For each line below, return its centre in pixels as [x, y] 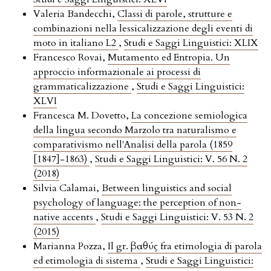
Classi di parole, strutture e [175, 14]
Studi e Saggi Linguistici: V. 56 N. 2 [171, 159]
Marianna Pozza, [70, 247]
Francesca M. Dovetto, [82, 116]
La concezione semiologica [189, 116]
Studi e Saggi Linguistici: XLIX [191, 43]
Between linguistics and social [167, 188]
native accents [64, 217]
